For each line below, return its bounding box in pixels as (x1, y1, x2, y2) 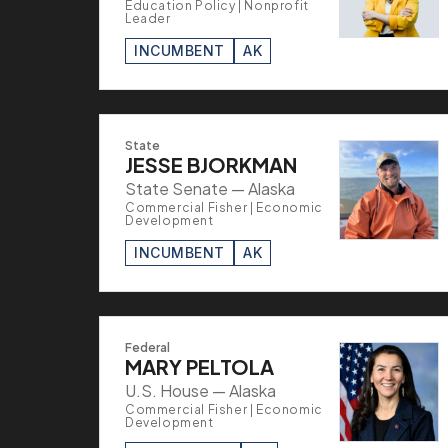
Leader (125, 10, 171, 26)
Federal (125, 339, 170, 355)
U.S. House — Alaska (125, 379, 276, 401)
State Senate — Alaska (125, 177, 295, 199)
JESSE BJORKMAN (125, 151, 297, 177)
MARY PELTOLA (125, 353, 274, 379)
